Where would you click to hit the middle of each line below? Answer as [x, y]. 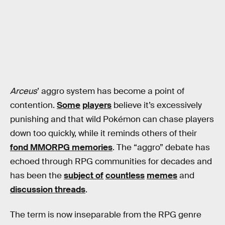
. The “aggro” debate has [161, 148]
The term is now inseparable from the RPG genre [106, 214]
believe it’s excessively [157, 105]
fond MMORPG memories [61, 148]
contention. [33, 105]
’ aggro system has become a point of [111, 91]
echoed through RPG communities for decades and [111, 162]
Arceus [24, 91]
